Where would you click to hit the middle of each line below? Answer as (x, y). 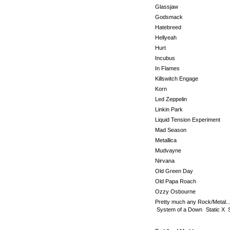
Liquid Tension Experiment (188, 120)
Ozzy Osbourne (175, 191)
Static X (215, 209)
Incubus (165, 58)
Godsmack (169, 17)
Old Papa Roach (176, 181)
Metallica (166, 140)
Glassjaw (167, 7)
